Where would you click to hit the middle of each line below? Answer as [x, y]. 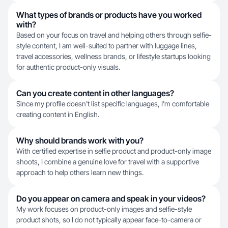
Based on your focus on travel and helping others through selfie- [114, 35]
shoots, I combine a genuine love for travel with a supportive [108, 162]
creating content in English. [58, 114]
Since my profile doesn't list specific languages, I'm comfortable [113, 104]
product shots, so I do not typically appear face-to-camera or [109, 220]
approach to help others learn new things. [80, 172]
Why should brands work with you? [80, 140]
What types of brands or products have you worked [109, 15]
